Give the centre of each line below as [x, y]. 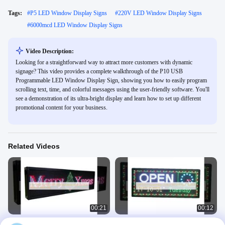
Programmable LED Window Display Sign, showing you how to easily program [111, 80]
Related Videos [34, 146]
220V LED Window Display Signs [160, 13]
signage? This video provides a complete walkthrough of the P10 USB [99, 71]
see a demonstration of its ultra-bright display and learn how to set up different [108, 98]
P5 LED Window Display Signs [69, 13]
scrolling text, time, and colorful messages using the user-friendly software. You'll [113, 89]
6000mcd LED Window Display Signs [76, 25]
